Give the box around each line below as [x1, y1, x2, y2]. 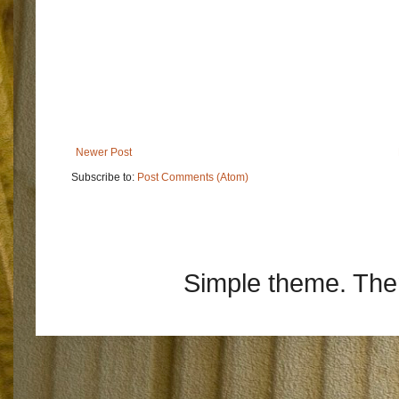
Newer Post [76, 145, 132, 159]
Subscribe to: [71, 170, 137, 183]
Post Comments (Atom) [137, 170, 248, 183]
